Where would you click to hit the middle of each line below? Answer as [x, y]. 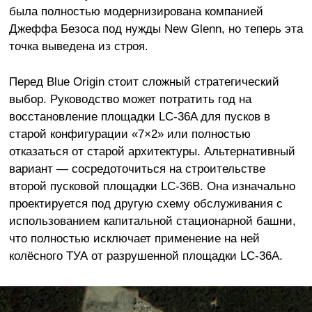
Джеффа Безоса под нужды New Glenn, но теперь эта [156, 29]
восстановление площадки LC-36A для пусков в [139, 117]
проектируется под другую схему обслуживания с [146, 204]
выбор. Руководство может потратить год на [130, 99]
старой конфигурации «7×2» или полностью [130, 134]
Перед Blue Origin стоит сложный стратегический [144, 82]
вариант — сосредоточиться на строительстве [137, 169]
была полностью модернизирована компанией [136, 11]
